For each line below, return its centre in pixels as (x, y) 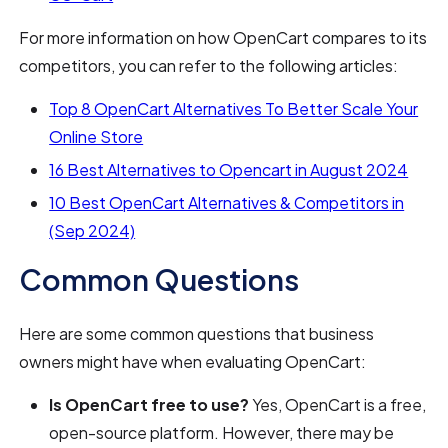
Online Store (96, 136)
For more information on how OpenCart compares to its (223, 37)
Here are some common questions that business (197, 333)
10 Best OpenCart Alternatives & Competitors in (227, 202)
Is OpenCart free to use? (149, 404)
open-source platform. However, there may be (222, 432)
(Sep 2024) (92, 230)
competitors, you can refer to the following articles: (209, 65)
